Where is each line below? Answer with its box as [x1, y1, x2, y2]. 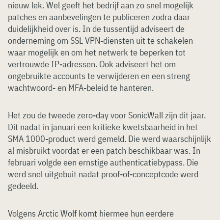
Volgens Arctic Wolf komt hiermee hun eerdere [8, 208, 174, 219]
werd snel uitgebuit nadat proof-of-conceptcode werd [8, 168, 198, 180]
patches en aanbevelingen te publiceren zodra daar [8, 11, 190, 23]
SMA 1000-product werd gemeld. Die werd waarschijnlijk [8, 133, 211, 144]
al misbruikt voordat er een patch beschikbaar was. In [8, 145, 200, 156]
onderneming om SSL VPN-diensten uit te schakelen [8, 35, 193, 46]
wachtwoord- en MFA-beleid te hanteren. [8, 82, 154, 93]
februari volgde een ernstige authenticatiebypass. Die [8, 157, 198, 168]
